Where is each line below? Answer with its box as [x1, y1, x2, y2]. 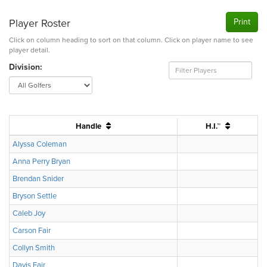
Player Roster [9, 17, 70, 30]
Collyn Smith [13, 243, 55, 253]
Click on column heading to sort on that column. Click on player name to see [9, 36, 253, 44]
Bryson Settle [13, 191, 57, 201]
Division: [9, 62, 42, 72]
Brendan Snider [13, 174, 64, 184]
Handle [76, 122, 103, 131]
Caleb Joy [13, 209, 45, 218]
